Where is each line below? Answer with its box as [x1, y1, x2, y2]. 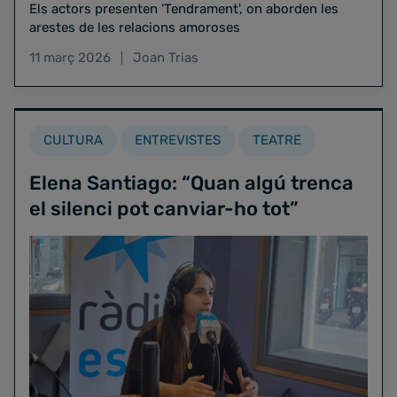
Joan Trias [133, 49, 198, 66]
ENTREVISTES [135, 131, 221, 148]
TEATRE [253, 131, 301, 148]
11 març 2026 [29, 49, 111, 66]
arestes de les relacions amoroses [29, 19, 240, 35]
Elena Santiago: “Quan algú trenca [29, 170, 354, 195]
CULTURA [43, 131, 103, 148]
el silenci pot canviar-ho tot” [29, 196, 299, 221]
